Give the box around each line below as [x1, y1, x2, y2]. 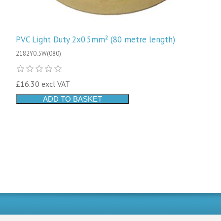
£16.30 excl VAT [16, 79, 71, 89]
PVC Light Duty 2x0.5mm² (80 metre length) [16, 34, 176, 45]
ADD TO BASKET [43, 95, 103, 104]
